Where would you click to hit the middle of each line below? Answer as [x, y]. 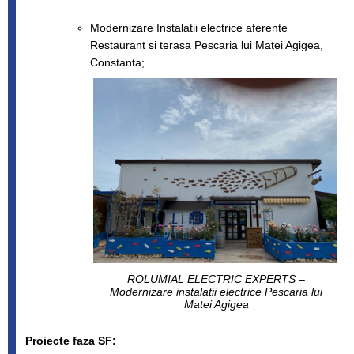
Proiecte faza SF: [71, 341]
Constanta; [117, 62]
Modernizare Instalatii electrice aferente [188, 27]
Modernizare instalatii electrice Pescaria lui [217, 292]
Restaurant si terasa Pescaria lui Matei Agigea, [206, 45]
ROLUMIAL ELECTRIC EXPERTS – [217, 279]
